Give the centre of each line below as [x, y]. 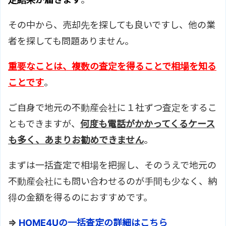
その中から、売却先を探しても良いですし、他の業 [112, 25]
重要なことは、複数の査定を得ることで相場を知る [112, 67]
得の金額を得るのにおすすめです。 [80, 198]
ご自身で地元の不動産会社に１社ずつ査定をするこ [112, 108]
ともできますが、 [44, 124]
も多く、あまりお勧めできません [76, 140]
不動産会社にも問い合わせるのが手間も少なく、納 [112, 182]
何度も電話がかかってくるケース [148, 124]
